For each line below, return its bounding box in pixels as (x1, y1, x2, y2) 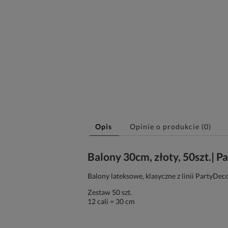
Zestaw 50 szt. (88, 188, 132, 197)
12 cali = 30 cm (88, 197, 135, 206)
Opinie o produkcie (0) (130, 122, 211, 131)
